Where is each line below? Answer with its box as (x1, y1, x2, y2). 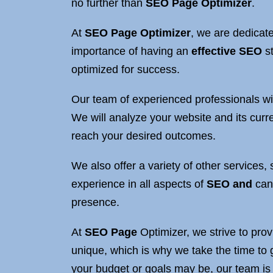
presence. (71, 196, 119, 208)
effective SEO (191, 45, 262, 57)
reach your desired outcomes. (71, 130, 216, 142)
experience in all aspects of (71, 178, 207, 190)
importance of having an (71, 45, 191, 57)
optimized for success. (71, 63, 180, 76)
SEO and (207, 178, 252, 190)
